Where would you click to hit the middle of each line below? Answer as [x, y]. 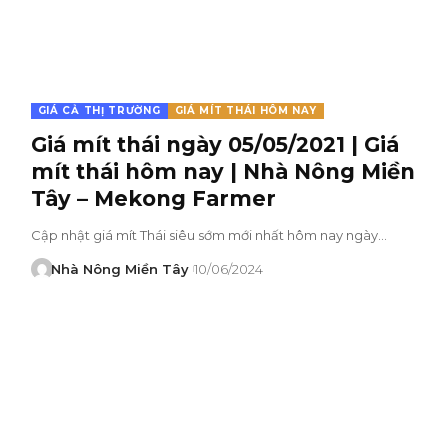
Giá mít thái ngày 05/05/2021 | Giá [214, 144]
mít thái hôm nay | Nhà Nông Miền [222, 171]
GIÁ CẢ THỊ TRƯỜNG [99, 110]
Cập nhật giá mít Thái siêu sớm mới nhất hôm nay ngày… [208, 234]
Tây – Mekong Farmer [153, 198]
